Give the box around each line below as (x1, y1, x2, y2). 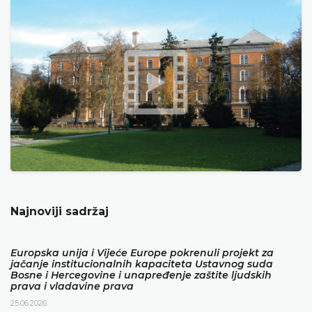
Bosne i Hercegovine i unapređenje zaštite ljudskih (10, 268, 272, 281)
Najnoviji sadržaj (10, 204, 109, 218)
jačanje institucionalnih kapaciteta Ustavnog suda (10, 257, 273, 270)
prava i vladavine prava (10, 279, 134, 292)
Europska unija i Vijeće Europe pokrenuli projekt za (10, 246, 274, 259)
